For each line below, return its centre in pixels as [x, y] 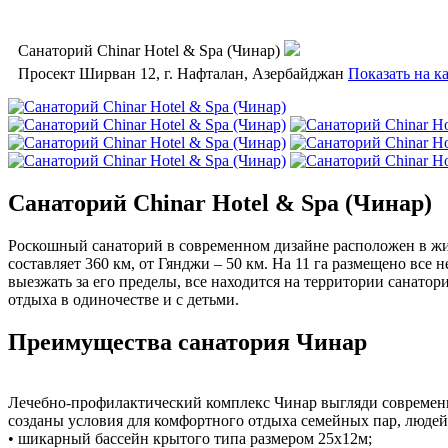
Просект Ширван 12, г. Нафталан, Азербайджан [181, 73]
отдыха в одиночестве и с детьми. [123, 299]
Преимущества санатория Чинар [187, 341]
